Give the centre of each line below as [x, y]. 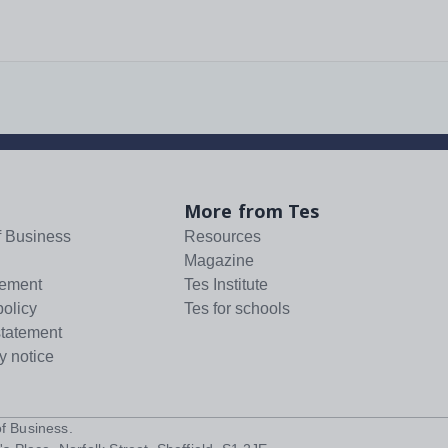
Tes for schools [237, 309]
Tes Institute [226, 285]
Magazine [219, 261]
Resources [222, 237]
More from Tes [252, 211]
